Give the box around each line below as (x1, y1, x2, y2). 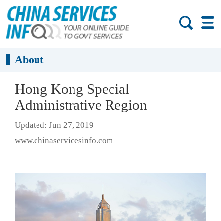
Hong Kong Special (15, 81, 129, 97)
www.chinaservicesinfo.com (15, 136, 113, 146)
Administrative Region (15, 97, 147, 112)
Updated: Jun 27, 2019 (15, 120, 94, 130)
